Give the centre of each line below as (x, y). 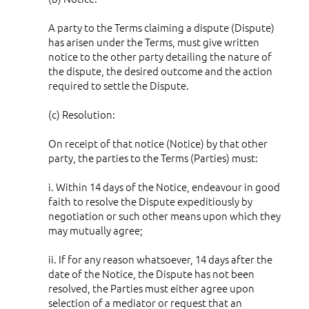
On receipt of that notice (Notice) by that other (158, 143)
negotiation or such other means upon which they (165, 215)
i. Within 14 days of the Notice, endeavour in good (164, 186)
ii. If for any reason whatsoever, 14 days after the (160, 259)
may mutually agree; (96, 230)
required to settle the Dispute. (119, 85)
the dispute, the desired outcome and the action (160, 70)
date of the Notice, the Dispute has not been (151, 273)
